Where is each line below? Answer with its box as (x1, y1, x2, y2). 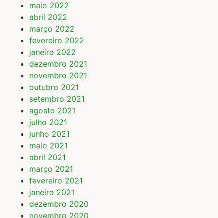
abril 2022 (29, 12, 67, 22)
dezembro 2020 (29, 199, 89, 209)
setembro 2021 (29, 94, 85, 104)
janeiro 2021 (29, 187, 74, 198)
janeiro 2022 (29, 47, 76, 57)
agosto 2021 (29, 106, 75, 116)
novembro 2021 (29, 71, 87, 81)
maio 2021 (29, 141, 68, 151)
